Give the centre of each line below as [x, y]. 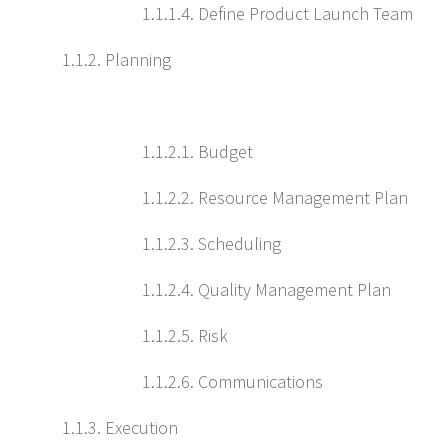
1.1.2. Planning [116, 59]
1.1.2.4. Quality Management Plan [266, 289]
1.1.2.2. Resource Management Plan [275, 197]
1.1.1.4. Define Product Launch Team [277, 13]
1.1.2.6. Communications [232, 381]
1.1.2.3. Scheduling [211, 243]
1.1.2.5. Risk [185, 335]
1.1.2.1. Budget [197, 151]
